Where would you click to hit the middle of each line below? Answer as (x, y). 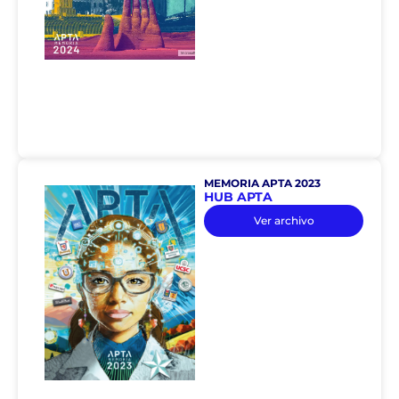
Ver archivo (284, 221)
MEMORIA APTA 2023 (263, 183)
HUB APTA (239, 197)
